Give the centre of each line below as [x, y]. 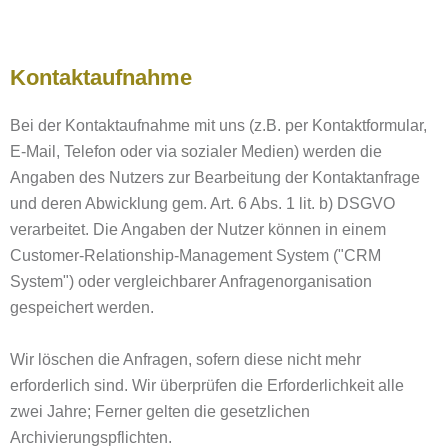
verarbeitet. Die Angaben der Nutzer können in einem [198, 229]
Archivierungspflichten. [91, 437]
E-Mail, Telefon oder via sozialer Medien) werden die [196, 151]
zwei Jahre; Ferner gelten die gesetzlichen [160, 411]
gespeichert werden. [82, 307]
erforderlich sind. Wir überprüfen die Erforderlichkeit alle [207, 385]
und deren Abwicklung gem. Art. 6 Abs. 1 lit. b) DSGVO [202, 203]
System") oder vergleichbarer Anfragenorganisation [191, 281]
